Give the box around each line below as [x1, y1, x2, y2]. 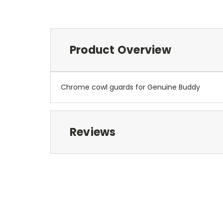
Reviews [69, 124, 116, 140]
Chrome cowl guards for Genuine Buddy [61, 82, 200, 93]
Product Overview [69, 42, 171, 58]
